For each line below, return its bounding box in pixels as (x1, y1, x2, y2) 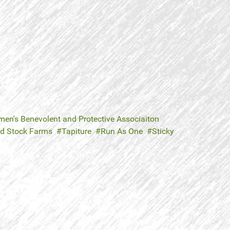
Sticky (152, 126, 174, 137)
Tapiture (62, 126, 91, 137)
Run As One (101, 126, 143, 137)
